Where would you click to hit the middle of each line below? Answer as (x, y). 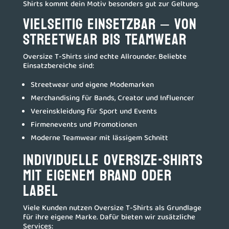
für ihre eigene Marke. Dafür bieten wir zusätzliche (109, 218)
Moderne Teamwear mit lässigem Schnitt (99, 139)
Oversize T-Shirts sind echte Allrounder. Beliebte (105, 57)
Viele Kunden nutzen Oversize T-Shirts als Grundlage (112, 209)
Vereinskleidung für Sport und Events (94, 112)
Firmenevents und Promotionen (84, 125)
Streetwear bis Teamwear (105, 40)
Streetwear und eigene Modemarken (92, 85)
